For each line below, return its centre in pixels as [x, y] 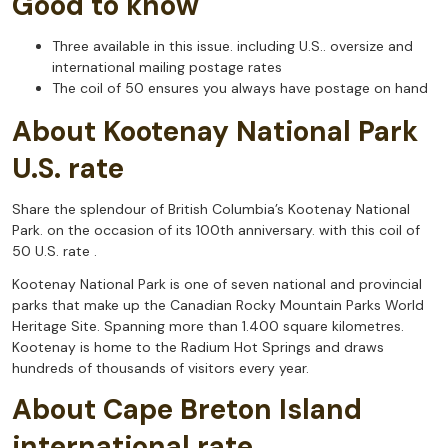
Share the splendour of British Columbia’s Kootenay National [211, 209]
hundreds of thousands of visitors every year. [160, 368]
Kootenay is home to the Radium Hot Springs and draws [198, 347]
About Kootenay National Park [215, 132]
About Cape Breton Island [187, 410]
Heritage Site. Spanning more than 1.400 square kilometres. [208, 326]
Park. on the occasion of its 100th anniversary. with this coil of [216, 230]
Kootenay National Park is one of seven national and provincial [217, 284]
